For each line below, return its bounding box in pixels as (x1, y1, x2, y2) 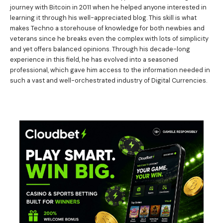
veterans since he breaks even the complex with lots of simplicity (10, 34, 209, 43)
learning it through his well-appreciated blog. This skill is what (10, 13, 197, 22)
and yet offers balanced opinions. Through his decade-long (10, 44, 190, 53)
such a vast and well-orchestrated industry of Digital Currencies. (10, 76, 207, 85)
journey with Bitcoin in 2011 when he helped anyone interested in (10, 2, 207, 11)
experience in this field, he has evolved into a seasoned (10, 55, 178, 64)
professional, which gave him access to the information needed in (10, 65, 210, 74)
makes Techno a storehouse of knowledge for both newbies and (10, 23, 205, 32)
